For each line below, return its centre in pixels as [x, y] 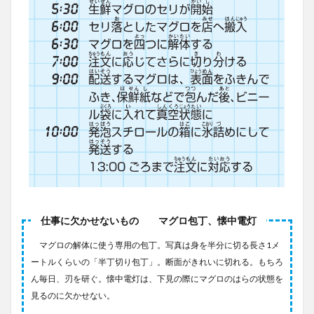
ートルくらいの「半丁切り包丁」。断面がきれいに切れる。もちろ [157, 261]
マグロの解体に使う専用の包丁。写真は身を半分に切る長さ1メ [155, 245]
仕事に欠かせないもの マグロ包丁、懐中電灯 [149, 220]
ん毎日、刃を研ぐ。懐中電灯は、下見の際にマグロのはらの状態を [157, 278]
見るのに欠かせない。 [74, 295]
